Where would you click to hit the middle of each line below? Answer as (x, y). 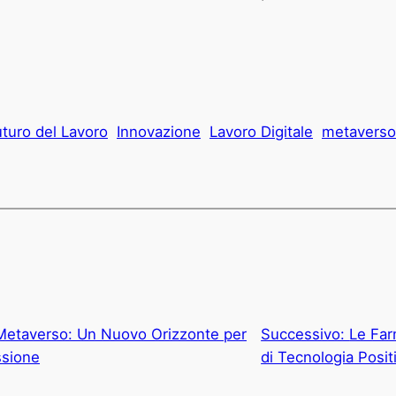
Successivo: (305, 334)
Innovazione (159, 132)
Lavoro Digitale (261, 132)
